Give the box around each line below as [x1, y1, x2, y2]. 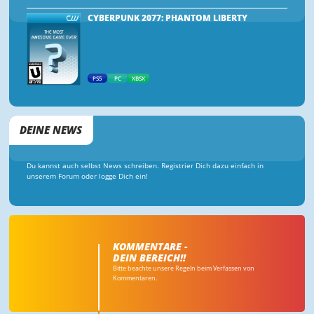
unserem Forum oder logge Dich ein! [27, 172, 149, 182]
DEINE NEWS [20, 123, 83, 138]
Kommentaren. [112, 273, 157, 282]
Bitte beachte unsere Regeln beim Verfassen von [112, 263, 254, 273]
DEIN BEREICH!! [112, 250, 186, 264]
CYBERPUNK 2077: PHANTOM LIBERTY [87, 13, 247, 24]
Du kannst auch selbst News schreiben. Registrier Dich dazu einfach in [27, 161, 264, 171]
